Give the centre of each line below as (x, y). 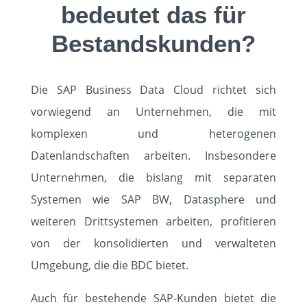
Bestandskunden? (153, 44)
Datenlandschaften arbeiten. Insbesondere (153, 156)
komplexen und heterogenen (153, 134)
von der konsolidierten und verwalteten (153, 243)
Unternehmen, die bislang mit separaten (153, 177)
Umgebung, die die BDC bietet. (109, 265)
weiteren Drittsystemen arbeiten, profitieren (153, 221)
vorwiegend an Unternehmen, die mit (153, 112)
